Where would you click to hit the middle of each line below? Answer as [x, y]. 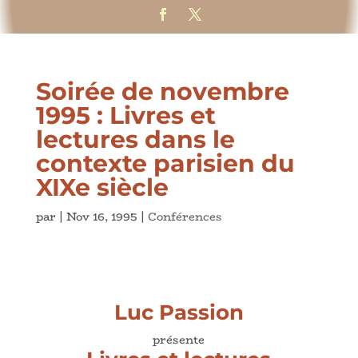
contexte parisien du [165, 163]
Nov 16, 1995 [101, 216]
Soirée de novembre [162, 91]
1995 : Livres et [125, 115]
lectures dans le [135, 139]
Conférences [185, 216]
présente [179, 339]
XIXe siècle [102, 187]
